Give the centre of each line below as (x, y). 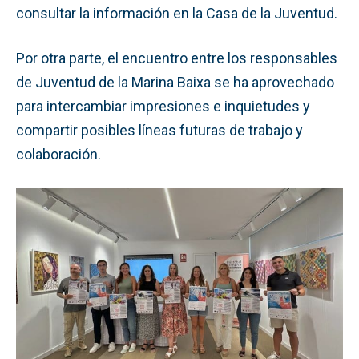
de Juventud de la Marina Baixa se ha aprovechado (175, 82)
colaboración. (58, 154)
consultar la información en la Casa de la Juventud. (177, 13)
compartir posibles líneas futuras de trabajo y (159, 130)
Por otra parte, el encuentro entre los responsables (177, 58)
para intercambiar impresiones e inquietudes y (163, 106)
